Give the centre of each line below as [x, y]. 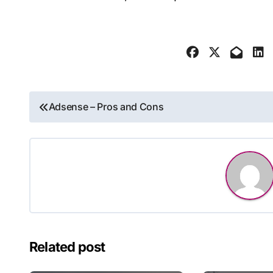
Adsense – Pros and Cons [106, 107]
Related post [67, 247]
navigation [76, 131]
